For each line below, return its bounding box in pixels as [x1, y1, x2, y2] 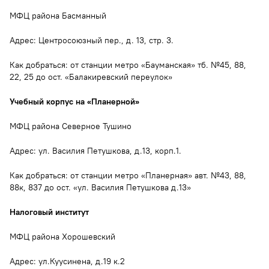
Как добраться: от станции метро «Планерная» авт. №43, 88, [10, 169, 246, 181]
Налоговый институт [10, 206, 89, 217]
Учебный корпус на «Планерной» [10, 95, 139, 107]
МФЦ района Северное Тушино [10, 120, 131, 131]
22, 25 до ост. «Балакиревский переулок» [10, 71, 172, 82]
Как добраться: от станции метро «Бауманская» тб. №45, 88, [10, 59, 246, 70]
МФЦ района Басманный [10, 10, 106, 21]
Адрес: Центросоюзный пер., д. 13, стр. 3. [10, 34, 174, 46]
